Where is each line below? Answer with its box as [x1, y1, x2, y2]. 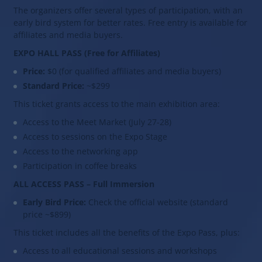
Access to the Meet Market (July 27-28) [23, 116, 171, 128]
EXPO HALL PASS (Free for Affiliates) [13, 47, 160, 59]
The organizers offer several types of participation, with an [13, 5, 243, 16]
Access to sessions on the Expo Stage [23, 131, 167, 143]
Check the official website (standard [86, 196, 228, 208]
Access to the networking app [23, 146, 138, 157]
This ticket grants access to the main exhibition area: [13, 98, 220, 110]
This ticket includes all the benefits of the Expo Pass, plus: [13, 227, 240, 239]
